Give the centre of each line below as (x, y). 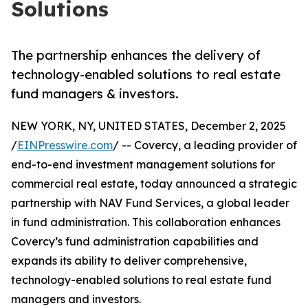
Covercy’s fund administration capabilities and (135, 242)
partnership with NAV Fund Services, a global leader (150, 203)
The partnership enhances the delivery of (136, 55)
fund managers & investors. (95, 94)
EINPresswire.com (65, 145)
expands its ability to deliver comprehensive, (129, 261)
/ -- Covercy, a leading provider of (205, 145)
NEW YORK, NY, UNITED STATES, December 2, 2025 (148, 126)
